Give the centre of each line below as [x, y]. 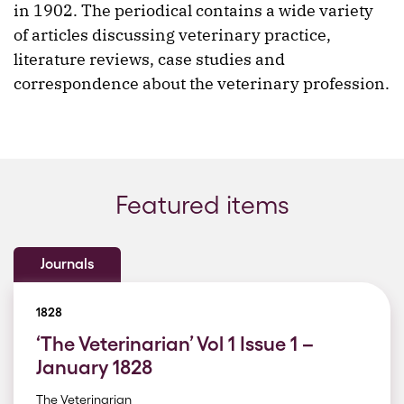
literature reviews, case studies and [149, 59]
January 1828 [94, 367]
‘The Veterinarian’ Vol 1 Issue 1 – [175, 344]
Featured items [202, 205]
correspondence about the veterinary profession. [202, 83]
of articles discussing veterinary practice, [172, 35]
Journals [67, 264]
